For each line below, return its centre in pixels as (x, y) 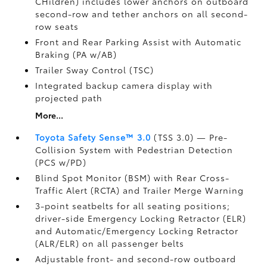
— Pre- (212, 137)
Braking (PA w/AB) (76, 54)
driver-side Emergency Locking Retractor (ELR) (141, 218)
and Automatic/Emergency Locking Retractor (137, 231)
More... (49, 115)
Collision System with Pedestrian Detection (134, 150)
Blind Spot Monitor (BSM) (95, 178)
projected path (69, 98)
